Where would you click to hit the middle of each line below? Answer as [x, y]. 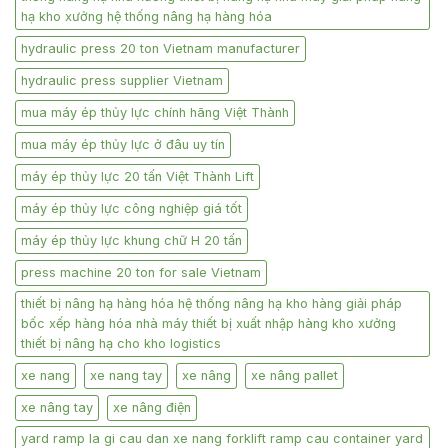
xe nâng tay [57, 407]
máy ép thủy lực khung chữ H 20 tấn [131, 240]
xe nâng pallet [294, 375]
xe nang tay [126, 375]
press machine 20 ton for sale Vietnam [141, 272]
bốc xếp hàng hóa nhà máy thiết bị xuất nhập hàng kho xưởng [208, 323]
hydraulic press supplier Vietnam [122, 80]
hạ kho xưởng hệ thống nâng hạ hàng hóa [146, 16]
